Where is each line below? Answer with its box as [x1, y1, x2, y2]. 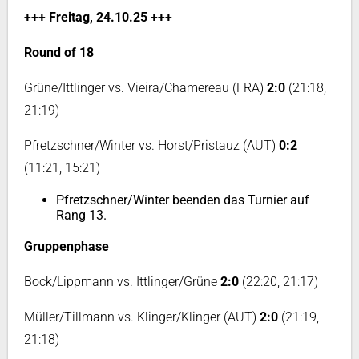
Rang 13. [56, 208, 107, 223]
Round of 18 [24, 45, 94, 60]
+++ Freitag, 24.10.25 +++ [24, 10, 172, 25]
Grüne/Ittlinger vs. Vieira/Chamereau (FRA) [24, 80, 267, 95]
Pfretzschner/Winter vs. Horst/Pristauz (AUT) [24, 138, 279, 153]
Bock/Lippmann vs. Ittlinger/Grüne [24, 274, 220, 289]
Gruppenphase [24, 239, 109, 254]
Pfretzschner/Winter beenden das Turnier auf [56, 192, 309, 208]
